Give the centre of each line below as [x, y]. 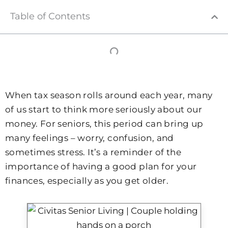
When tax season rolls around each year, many [109, 95]
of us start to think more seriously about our [104, 109]
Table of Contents [50, 16]
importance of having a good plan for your [101, 166]
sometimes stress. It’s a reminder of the [93, 152]
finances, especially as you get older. [87, 181]
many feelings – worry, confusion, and [90, 138]
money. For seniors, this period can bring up [104, 124]
